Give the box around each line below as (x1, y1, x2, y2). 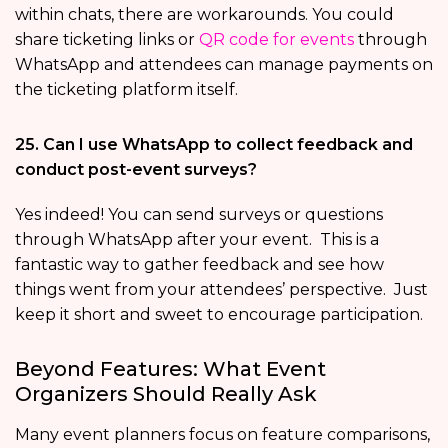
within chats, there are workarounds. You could (15, 5, 394, 25)
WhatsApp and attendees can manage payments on (15, 55, 433, 75)
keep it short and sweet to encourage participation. (15, 305, 427, 325)
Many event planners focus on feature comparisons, (15, 425, 430, 445)
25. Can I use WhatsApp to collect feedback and (15, 135, 413, 155)
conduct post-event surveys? (15, 160, 257, 180)
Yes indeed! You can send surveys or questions (15, 205, 383, 225)
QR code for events (199, 30, 354, 50)
